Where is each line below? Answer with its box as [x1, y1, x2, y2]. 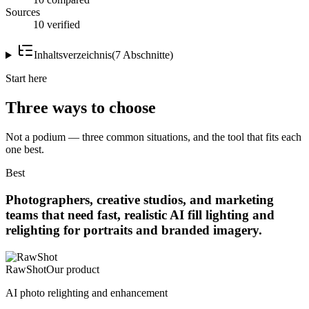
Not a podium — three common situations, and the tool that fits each [6, 131, 301, 143]
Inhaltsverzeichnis [33, 49, 112, 61]
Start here [6, 72, 47, 85]
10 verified [33, 19, 80, 31]
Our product [46, 263, 99, 275]
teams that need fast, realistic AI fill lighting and [6, 207, 275, 222]
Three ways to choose [6, 99, 156, 117]
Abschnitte [122, 49, 170, 61]
